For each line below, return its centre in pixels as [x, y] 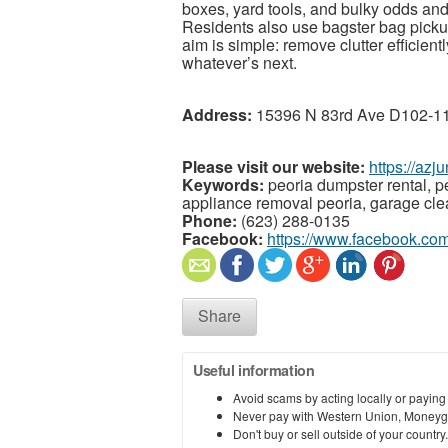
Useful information [254, 369]
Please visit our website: [273, 166]
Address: [217, 114]
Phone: [209, 220]
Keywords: [223, 184]
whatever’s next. [239, 62]
